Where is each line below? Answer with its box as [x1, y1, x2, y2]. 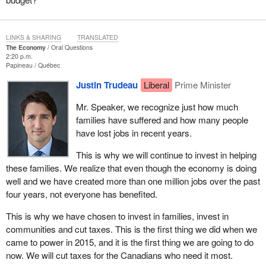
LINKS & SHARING [5, 32, 61, 42]
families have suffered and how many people [75, 113, 248, 126]
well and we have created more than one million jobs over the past [5, 175, 260, 188]
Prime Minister [175, 78, 232, 91]
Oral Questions [50, 42, 93, 52]
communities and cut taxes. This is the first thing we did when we [5, 223, 257, 236]
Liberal [143, 78, 169, 91]
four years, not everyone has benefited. [5, 188, 157, 201]
